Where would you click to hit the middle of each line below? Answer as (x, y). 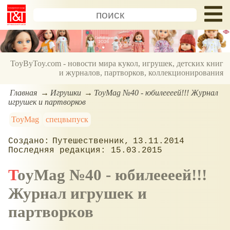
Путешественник (89, 141)
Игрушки (65, 92)
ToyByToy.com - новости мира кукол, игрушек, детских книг (117, 64)
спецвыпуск (67, 119)
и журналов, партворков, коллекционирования (141, 73)
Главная (24, 92)
